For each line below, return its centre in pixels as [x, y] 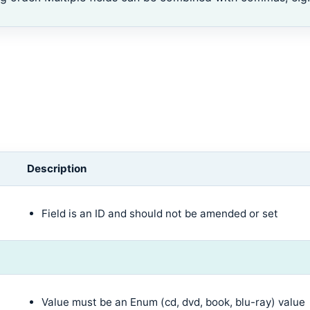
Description [56, 169]
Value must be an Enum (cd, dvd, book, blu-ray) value [174, 302]
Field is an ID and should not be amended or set [160, 213]
